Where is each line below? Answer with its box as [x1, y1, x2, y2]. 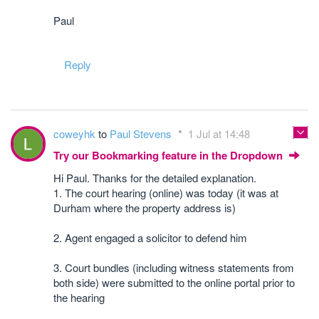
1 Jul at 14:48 [188, 126, 250, 141]
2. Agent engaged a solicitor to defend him [53, 230, 247, 245]
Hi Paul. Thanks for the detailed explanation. [53, 170, 256, 185]
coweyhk [53, 126, 98, 141]
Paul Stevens [110, 126, 174, 141]
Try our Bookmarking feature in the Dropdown [53, 147, 286, 163]
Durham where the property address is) [53, 200, 236, 215]
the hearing [53, 290, 105, 305]
